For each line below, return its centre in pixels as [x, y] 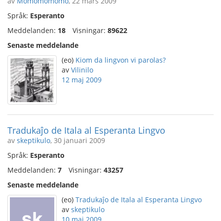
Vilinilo [82, 70]
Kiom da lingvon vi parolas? [121, 60]
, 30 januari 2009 [78, 140]
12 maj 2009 [82, 80]
